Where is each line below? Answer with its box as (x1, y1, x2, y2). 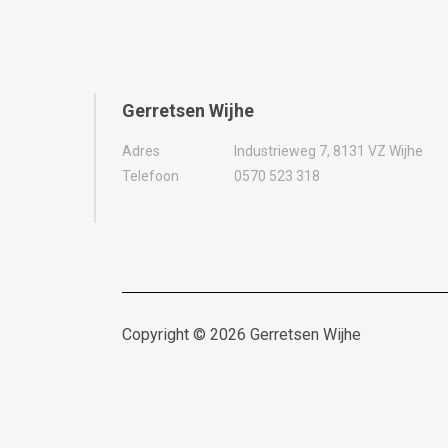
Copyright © (122, 324, 210, 344)
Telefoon (122, 167, 179, 184)
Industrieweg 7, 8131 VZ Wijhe (233, 142, 423, 159)
